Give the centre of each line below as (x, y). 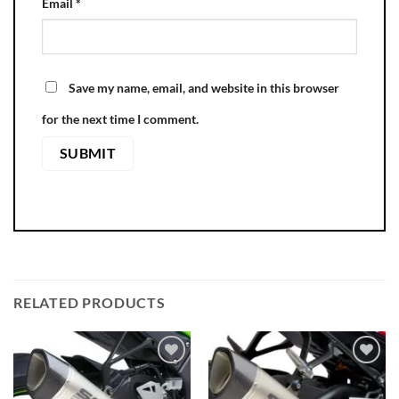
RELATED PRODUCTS (90, 303)
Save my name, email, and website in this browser (204, 88)
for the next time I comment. (120, 119)
